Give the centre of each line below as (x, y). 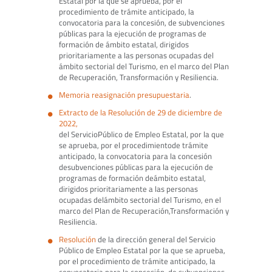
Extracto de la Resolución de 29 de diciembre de (140, 113)
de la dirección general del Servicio (155, 240)
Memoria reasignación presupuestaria (124, 95)
